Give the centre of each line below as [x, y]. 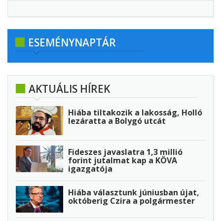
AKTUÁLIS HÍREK [69, 89]
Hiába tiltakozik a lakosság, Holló [135, 112]
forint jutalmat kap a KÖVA [123, 160]
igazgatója [90, 168]
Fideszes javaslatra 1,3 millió [125, 152]
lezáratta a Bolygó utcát [117, 121]
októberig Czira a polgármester [131, 201]
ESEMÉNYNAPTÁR [72, 42]
